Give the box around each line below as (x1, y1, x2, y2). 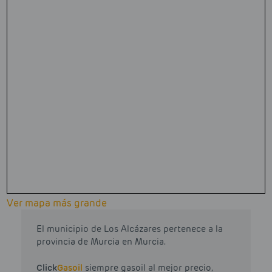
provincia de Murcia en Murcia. (36, 236, 166, 248)
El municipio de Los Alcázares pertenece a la (36, 223, 223, 235)
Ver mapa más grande (7, 197, 107, 210)
